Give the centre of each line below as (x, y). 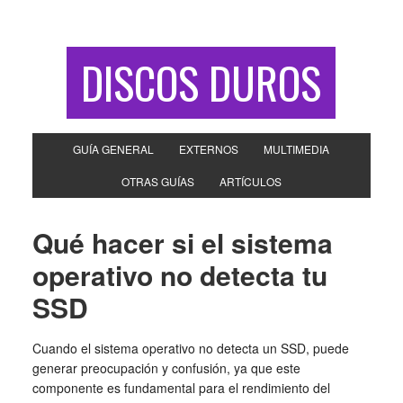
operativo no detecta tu (179, 275)
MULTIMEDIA (297, 149)
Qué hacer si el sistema (182, 242)
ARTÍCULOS (250, 181)
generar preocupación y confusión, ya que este (166, 368)
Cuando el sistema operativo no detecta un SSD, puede (190, 348)
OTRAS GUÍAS (157, 181)
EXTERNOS (209, 149)
